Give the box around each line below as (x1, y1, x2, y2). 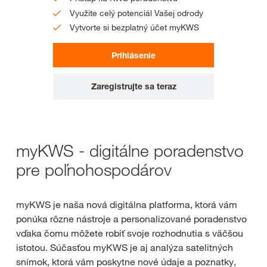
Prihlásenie (111, 50, 156, 61)
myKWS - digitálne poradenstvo (16, 140, 244, 162)
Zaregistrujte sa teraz (91, 81, 176, 92)
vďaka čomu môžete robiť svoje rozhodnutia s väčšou (16, 227, 243, 240)
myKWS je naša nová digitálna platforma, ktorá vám (16, 198, 237, 211)
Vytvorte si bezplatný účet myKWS (70, 22, 199, 33)
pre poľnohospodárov (16, 159, 172, 181)
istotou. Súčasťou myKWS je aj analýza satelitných (16, 241, 233, 254)
